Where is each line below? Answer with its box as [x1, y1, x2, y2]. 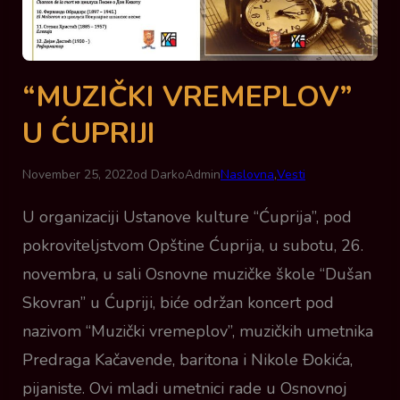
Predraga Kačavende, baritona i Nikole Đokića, [22, 349, 353, 371]
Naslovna [221, 166, 274, 184]
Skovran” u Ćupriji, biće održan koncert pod [22, 292, 334, 314]
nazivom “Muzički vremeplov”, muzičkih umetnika [22, 321, 373, 343]
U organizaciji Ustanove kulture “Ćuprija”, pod [22, 206, 352, 229]
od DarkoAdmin [133, 166, 221, 184]
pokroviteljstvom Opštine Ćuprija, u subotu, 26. [22, 235, 363, 257]
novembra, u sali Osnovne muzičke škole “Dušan [22, 263, 371, 286]
